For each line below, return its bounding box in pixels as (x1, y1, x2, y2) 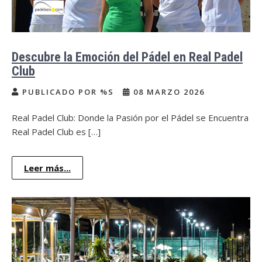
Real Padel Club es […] (12, 125, 101, 137)
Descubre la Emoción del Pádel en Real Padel (12, 49, 243, 64)
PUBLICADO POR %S (19, 86, 117, 97)
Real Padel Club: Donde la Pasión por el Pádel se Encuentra (12, 111, 249, 123)
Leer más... (24, 161, 71, 174)
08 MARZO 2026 (130, 86, 205, 97)
